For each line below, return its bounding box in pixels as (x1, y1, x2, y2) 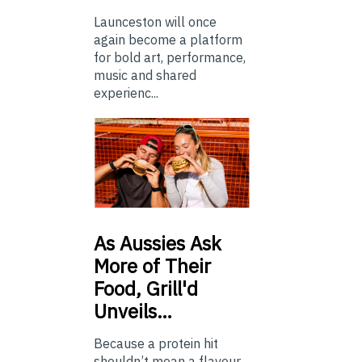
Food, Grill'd (94, 275, 198, 301)
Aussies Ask (115, 229, 221, 256)
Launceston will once (94, 14, 217, 30)
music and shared (94, 67, 196, 83)
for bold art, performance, (94, 49, 246, 65)
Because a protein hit (94, 335, 218, 351)
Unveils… (94, 297, 172, 324)
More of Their (94, 252, 211, 279)
